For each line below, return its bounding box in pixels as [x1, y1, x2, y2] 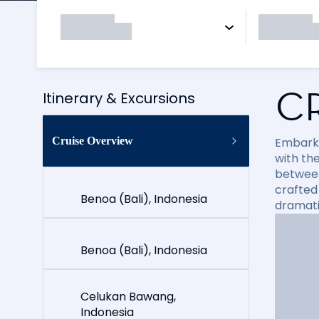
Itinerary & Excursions [43, 88, 195, 108]
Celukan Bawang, [80, 288, 176, 305]
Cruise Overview [52, 135, 133, 147]
